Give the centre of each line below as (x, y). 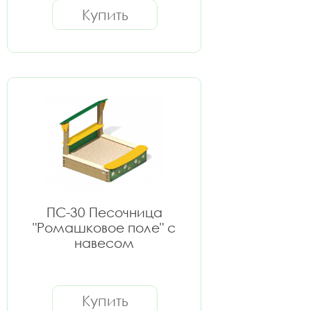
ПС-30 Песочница (104, 212)
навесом (104, 243)
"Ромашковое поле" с (104, 227)
